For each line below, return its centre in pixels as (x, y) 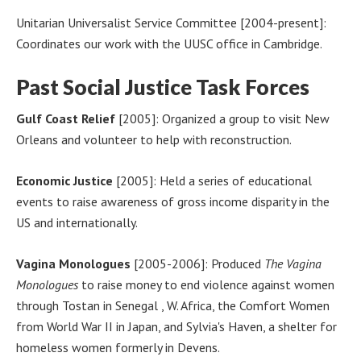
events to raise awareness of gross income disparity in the (173, 201)
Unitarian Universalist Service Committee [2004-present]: (171, 22)
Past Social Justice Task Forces (163, 87)
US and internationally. (77, 222)
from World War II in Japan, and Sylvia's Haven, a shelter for (176, 326)
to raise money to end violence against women (206, 284)
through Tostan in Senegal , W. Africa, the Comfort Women (173, 305)
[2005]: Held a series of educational (212, 180)
